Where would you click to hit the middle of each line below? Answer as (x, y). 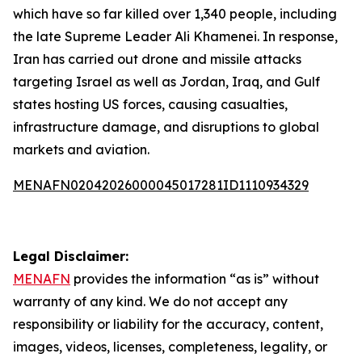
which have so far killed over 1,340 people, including (175, 14)
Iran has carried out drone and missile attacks (157, 59)
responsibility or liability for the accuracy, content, (168, 324)
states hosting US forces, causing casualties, (150, 104)
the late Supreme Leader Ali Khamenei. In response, (175, 36)
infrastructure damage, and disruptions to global (166, 127)
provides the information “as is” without (195, 279)
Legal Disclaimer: (71, 256)
